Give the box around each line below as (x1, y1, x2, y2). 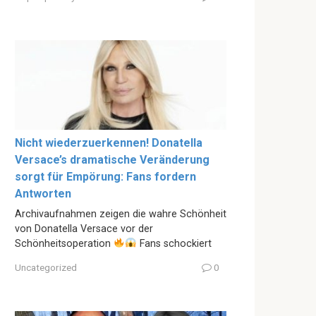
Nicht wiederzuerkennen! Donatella (15, 136, 202, 150)
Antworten (15, 187, 71, 201)
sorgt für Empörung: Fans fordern (15, 170, 196, 184)
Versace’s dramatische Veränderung (15, 153, 209, 167)
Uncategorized (15, 261, 77, 273)
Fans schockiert (136, 238, 212, 250)
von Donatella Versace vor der (15, 223, 153, 236)
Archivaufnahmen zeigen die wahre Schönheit (15, 208, 226, 221)
